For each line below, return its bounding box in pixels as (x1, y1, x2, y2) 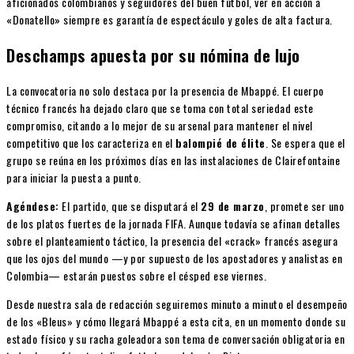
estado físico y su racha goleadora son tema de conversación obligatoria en (6, 330, 345, 347)
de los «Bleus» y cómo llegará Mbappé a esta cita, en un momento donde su (6, 312, 345, 330)
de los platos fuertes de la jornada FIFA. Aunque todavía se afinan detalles (6, 214, 341, 232)
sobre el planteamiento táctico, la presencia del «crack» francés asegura (6, 232, 337, 249)
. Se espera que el (265, 134, 345, 151)
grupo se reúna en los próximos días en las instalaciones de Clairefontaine (6, 151, 340, 168)
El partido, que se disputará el (58, 197, 201, 214)
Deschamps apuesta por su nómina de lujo (6, 43, 300, 68)
